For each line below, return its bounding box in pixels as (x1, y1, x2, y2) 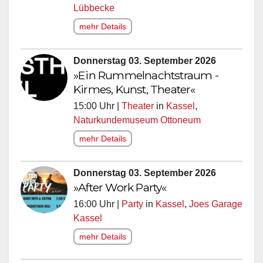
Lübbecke (73, 5, 114, 16)
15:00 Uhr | (73, 103, 122, 114)
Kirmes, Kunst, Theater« (73, 85, 195, 99)
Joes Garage (189, 201, 242, 212)
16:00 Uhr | (73, 201, 122, 212)
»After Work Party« (73, 183, 167, 197)
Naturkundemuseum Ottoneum (73, 117, 201, 128)
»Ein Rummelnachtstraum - (73, 70, 218, 85)
